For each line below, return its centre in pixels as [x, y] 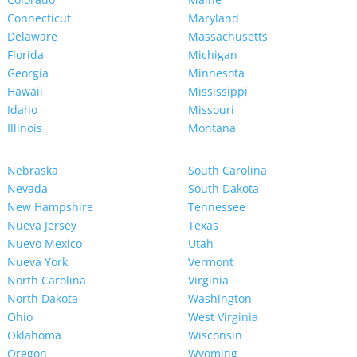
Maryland [213, 18]
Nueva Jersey [41, 226]
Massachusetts [228, 37]
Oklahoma [34, 335]
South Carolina [227, 171]
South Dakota [223, 189]
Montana [212, 128]
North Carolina [46, 280]
